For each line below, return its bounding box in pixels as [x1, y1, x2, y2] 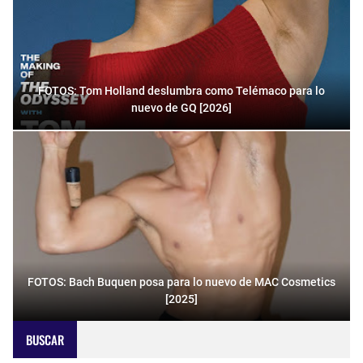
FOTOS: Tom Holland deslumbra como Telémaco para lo [38, 84, 325, 97]
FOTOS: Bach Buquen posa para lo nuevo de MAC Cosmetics [28, 275, 335, 288]
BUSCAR [26, 331, 64, 348]
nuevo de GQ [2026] [131, 101, 232, 114]
